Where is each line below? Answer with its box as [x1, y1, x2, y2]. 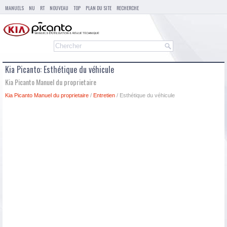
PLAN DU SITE [86, 4, 111, 12]
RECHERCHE [117, 4, 139, 12]
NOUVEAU [50, 4, 68, 12]
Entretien [93, 92, 115, 99]
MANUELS [5, 4, 24, 12]
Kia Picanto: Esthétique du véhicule [5, 63, 114, 76]
